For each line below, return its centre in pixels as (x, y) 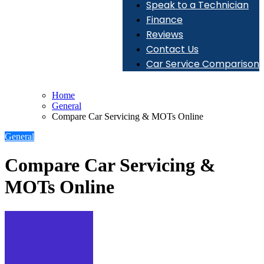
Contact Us (172, 49)
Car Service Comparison (203, 64)
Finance (164, 20)
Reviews (165, 34)
